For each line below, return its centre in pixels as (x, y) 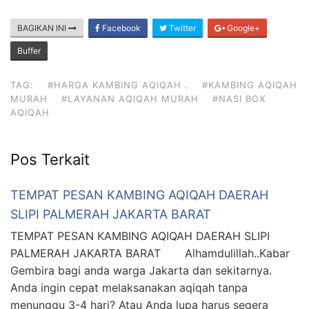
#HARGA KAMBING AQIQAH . (118, 85)
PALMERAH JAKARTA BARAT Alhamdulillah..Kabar (150, 253)
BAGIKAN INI (43, 28)
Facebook (120, 28)
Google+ (242, 28)
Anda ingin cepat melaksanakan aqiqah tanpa (129, 288)
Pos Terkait (50, 160)
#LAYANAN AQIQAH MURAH (130, 99)
